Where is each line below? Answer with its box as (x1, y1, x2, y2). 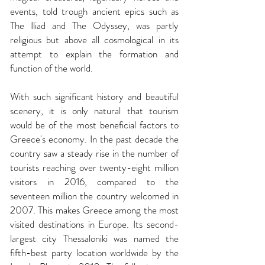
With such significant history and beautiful (10, 89, 179, 104)
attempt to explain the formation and (10, 47, 179, 61)
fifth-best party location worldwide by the (10, 245, 179, 260)
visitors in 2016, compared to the (10, 174, 179, 189)
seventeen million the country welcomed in (10, 189, 179, 203)
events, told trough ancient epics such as (10, 4, 179, 18)
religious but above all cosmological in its (10, 33, 179, 47)
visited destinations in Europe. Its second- (10, 217, 179, 231)
